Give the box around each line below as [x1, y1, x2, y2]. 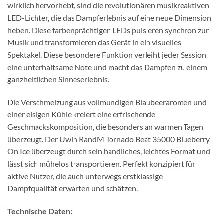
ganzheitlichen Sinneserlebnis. [7, 74, 109, 84]
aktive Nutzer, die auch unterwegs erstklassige [7, 171, 163, 181]
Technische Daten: [7, 206, 72, 216]
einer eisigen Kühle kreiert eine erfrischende [7, 109, 155, 119]
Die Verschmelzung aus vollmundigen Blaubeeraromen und [7, 97, 207, 107]
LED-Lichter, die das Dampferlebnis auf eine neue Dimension [7, 13, 211, 23]
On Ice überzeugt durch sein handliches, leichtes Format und [7, 146, 210, 156]
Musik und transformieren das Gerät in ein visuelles [7, 37, 181, 47]
